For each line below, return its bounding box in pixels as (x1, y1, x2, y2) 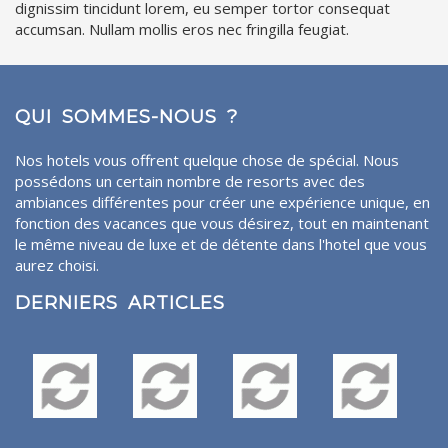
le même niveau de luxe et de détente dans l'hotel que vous (15, 233, 427, 254)
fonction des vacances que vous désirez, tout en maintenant (15, 212, 429, 233)
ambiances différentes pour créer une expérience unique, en (15, 191, 430, 212)
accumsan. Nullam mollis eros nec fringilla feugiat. (15, 18, 349, 39)
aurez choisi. (15, 254, 99, 275)
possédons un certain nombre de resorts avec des (15, 170, 365, 191)
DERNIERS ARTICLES (15, 291, 225, 314)
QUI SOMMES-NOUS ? (15, 105, 238, 128)
